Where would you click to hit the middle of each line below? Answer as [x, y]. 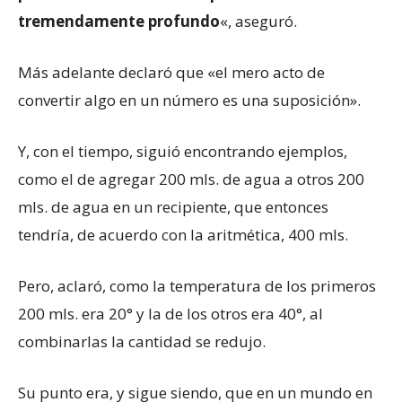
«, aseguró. [258, 21]
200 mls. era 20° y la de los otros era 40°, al [170, 313]
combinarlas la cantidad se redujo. [142, 341]
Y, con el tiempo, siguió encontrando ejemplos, [183, 151]
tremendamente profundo [119, 21]
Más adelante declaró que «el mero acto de [171, 72]
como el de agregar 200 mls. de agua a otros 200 [191, 179]
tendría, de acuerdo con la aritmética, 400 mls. [183, 234]
